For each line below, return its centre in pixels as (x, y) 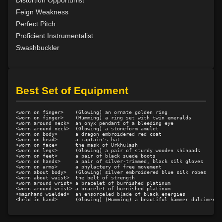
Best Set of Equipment (72, 91)
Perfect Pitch (36, 24)
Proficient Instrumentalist (55, 35)
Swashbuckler (38, 47)
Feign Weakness (42, 12)
